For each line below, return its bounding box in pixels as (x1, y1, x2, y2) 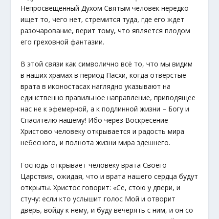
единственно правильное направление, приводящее (21, 93, 196, 103)
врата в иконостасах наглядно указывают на (21, 82, 171, 91)
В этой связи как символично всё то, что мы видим (21, 59, 193, 69)
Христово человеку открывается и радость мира (21, 127, 185, 136)
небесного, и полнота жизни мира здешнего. (21, 138, 171, 148)
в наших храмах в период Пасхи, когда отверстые (21, 70, 187, 80)
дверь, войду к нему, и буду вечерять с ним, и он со (21, 205, 194, 215)
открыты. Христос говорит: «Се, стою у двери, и (21, 182, 181, 192)
